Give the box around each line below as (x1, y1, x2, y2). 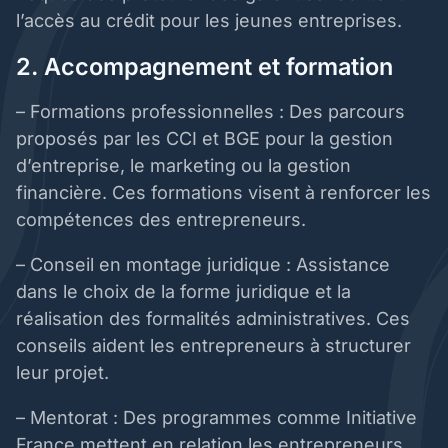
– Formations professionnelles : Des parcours (16, 101, 405, 123)
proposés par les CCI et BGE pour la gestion (16, 128, 393, 150)
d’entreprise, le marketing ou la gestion (16, 155, 351, 177)
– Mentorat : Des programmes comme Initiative (16, 407, 417, 429)
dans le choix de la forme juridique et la (16, 281, 351, 303)
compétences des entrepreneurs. (16, 209, 311, 231)
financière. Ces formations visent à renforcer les (16, 182, 431, 204)
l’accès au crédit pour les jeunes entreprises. (16, 10, 407, 32)
